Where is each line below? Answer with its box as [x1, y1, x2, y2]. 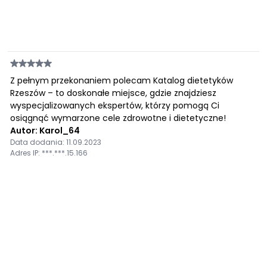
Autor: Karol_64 [10, 125, 80, 136]
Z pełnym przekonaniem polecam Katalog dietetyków [10, 74, 234, 86]
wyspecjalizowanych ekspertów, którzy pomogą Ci [10, 100, 220, 111]
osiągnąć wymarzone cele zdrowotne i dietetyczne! [10, 112, 226, 124]
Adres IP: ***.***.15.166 [10, 148, 88, 158]
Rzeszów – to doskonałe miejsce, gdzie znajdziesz [10, 87, 217, 99]
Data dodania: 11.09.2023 [10, 137, 102, 147]
